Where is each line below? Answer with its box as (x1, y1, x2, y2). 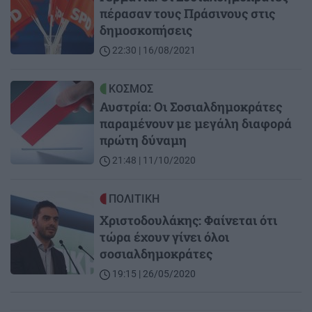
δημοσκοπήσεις (100, 22, 192, 39)
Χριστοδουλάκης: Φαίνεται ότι (100, 212, 277, 229)
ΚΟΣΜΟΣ (109, 82, 153, 96)
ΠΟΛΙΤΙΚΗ (109, 192, 159, 206)
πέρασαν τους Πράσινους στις (100, 5, 275, 22)
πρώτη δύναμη (100, 132, 187, 149)
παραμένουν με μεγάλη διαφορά (100, 115, 292, 132)
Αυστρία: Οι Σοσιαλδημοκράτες (100, 98, 282, 116)
